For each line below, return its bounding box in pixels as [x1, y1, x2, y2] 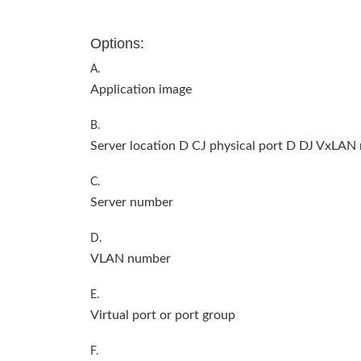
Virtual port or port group [90, 308, 235, 322]
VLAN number [90, 251, 171, 265]
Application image [90, 82, 192, 96]
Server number [90, 195, 173, 209]
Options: [90, 35, 144, 52]
